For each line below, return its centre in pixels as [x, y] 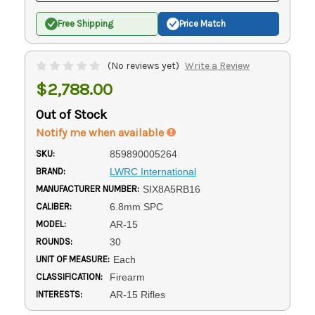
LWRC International [153, 171]
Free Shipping [85, 24]
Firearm [127, 277]
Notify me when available [101, 132]
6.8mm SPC [136, 206]
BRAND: [51, 171]
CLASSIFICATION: [69, 276]
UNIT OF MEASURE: [73, 259]
